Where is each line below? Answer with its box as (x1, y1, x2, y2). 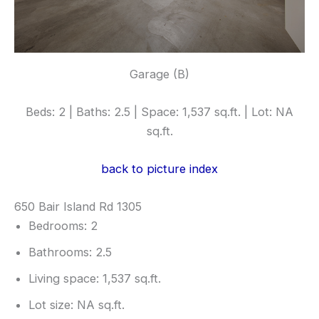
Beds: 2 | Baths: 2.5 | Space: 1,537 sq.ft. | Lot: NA (26, 104, 293, 119)
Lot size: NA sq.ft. (28, 298, 125, 313)
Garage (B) (130, 66, 189, 81)
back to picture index (101, 162, 218, 177)
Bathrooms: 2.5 (28, 245, 112, 260)
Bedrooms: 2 (28, 219, 98, 234)
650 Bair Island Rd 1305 (14, 199, 142, 214)
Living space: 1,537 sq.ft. (28, 271, 161, 286)
